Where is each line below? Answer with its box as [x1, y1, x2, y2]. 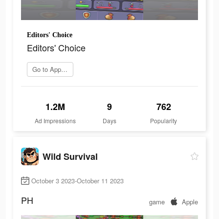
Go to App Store [61, 65, 67, 74]
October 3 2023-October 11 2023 [31, 176, 124, 186]
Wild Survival [43, 150, 98, 163]
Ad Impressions [35, 116, 76, 125]
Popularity [150, 116, 177, 125]
